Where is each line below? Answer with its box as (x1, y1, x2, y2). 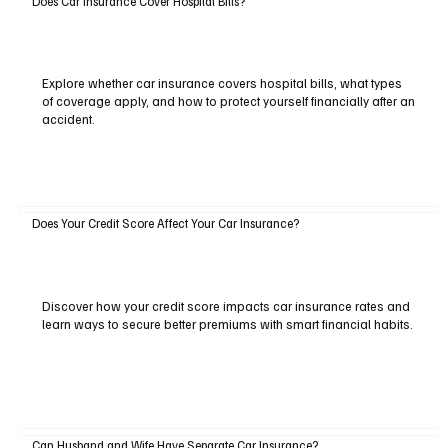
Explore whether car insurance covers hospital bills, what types (41, 75, 402, 92)
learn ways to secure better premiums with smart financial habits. (41, 315, 413, 332)
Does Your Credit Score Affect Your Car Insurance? (31, 214, 299, 231)
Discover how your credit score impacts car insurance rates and (41, 297, 410, 314)
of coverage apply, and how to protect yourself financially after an (41, 93, 415, 110)
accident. (41, 111, 95, 128)
